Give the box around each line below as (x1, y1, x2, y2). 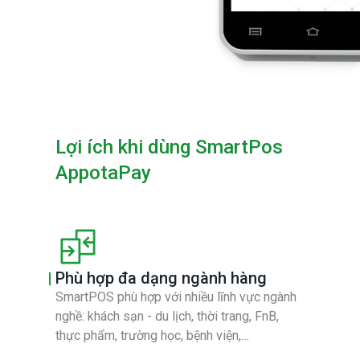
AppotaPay (55, 161, 151, 184)
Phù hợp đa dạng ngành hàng (55, 268, 267, 288)
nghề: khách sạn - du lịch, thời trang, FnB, (55, 308, 279, 324)
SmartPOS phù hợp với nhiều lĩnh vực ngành (55, 288, 297, 305)
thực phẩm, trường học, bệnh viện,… (55, 327, 249, 343)
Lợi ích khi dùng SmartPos (55, 135, 283, 158)
